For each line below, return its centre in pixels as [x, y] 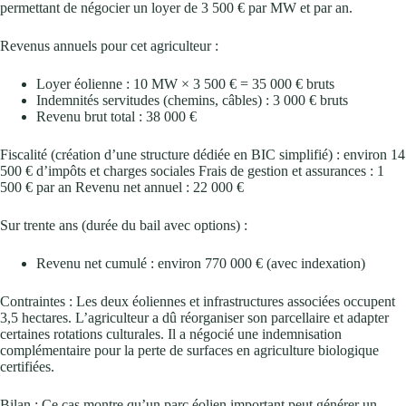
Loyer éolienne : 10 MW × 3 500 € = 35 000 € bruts [185, 83]
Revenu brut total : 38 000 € [116, 116]
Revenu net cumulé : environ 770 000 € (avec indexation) [201, 263]
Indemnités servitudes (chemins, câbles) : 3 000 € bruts [192, 100]
